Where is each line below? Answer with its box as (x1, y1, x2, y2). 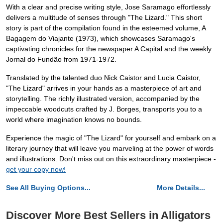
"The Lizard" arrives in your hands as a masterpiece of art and (6, 84, 202, 93)
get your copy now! (6, 165, 66, 174)
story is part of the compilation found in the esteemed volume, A (6, 24, 206, 32)
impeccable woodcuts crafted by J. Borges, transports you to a (6, 105, 202, 113)
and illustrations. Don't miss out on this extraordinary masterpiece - (6, 155, 216, 163)
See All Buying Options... (6, 184, 91, 192)
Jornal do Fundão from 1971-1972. (6, 55, 116, 64)
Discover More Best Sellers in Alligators (6, 209, 211, 222)
